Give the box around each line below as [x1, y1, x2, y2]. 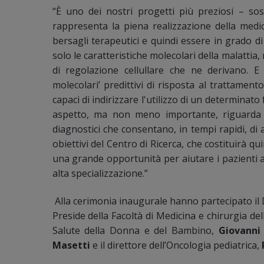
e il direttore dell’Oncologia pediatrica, [92, 238, 259, 252]
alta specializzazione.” [52, 166, 148, 180]
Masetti [52, 238, 93, 252]
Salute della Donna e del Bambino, [52, 223, 219, 237]
